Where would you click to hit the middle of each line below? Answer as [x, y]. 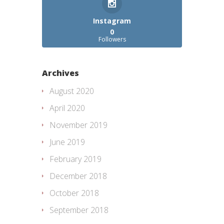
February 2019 [75, 159]
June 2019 [67, 142]
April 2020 [67, 108]
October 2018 [74, 193]
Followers [112, 39]
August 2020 [72, 91]
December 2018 [78, 176]
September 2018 [79, 210]
